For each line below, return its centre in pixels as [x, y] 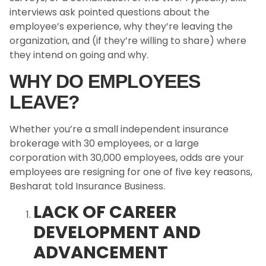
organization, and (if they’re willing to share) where [128, 41]
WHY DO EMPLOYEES [105, 81]
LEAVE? [45, 102]
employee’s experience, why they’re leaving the [121, 27]
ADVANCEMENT [101, 252]
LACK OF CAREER [105, 212]
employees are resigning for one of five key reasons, [131, 172]
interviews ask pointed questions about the [110, 12]
